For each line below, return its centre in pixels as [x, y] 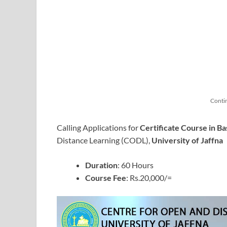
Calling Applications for [98, 127]
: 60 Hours [136, 165]
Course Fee [106, 177]
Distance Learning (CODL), [104, 140]
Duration [101, 165]
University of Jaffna [187, 140]
